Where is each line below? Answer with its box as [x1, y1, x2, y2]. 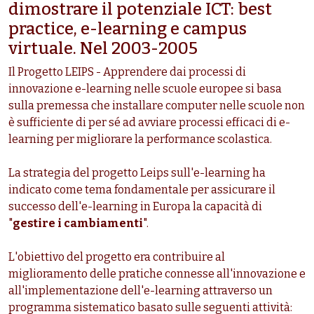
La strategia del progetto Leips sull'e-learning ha [8, 166, 266, 180]
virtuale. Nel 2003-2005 [8, 39, 198, 59]
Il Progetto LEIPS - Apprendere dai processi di [8, 65, 246, 79]
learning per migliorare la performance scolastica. [8, 132, 272, 146]
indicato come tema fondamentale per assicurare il [8, 183, 275, 197]
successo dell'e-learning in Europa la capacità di [8, 200, 262, 214]
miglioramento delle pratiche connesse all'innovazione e [8, 267, 306, 281]
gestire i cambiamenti [13, 217, 143, 231]
